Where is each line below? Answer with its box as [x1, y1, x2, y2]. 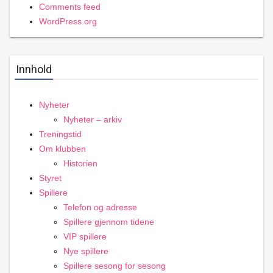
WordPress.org [39, 16, 97, 26]
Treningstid [39, 129, 82, 139]
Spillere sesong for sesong [63, 260, 166, 271]
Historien [63, 158, 97, 168]
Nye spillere [63, 246, 108, 256]
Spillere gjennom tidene [63, 216, 154, 227]
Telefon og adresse [63, 202, 137, 212]
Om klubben [39, 143, 86, 154]
